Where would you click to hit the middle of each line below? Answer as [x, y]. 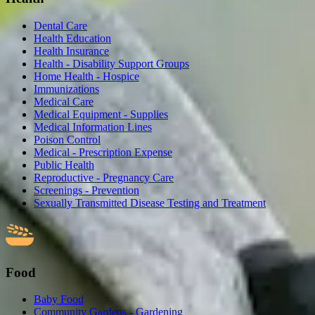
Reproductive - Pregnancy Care [104, 177]
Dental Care [60, 25]
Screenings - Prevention [86, 190]
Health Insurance [71, 51]
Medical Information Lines [93, 127]
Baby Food [59, 300]
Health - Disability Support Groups [111, 63]
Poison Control [67, 139]
